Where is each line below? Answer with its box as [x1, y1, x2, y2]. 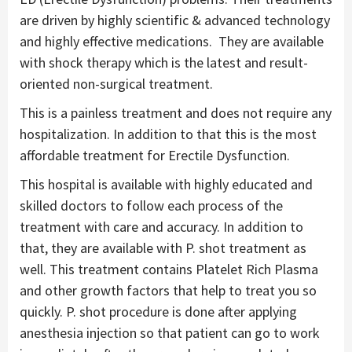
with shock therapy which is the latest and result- [20, 53, 308, 72]
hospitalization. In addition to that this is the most [20, 125, 317, 144]
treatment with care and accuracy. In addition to [20, 218, 303, 236]
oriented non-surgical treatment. [20, 75, 213, 93]
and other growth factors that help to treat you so [20, 281, 317, 300]
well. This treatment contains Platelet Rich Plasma [20, 260, 318, 279]
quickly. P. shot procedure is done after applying [20, 302, 297, 321]
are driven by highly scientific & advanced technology [20, 11, 330, 30]
